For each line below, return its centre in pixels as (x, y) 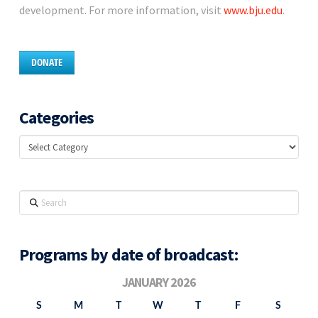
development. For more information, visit (121, 10)
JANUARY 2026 (159, 282)
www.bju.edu (253, 10)
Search (34, 199)
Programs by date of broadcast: (128, 254)
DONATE (46, 62)
